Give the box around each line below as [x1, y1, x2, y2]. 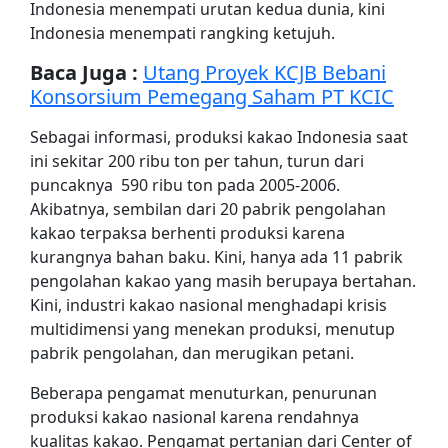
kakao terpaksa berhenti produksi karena [30, 222, 345, 245]
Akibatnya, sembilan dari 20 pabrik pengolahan [30, 198, 386, 221]
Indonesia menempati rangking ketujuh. [30, 22, 335, 45]
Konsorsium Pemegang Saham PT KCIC [30, 83, 394, 111]
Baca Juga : [30, 59, 143, 87]
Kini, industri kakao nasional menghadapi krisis [30, 294, 387, 317]
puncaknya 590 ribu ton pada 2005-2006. [30, 174, 340, 197]
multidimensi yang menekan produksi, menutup [30, 318, 395, 341]
